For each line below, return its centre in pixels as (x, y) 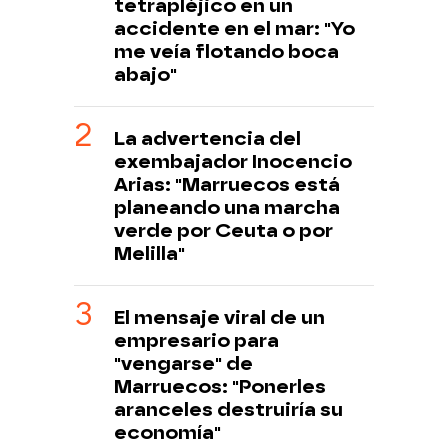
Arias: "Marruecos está (227, 185)
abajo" (145, 75)
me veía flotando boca (226, 52)
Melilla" (149, 254)
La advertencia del (207, 139)
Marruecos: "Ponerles (220, 387)
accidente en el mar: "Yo (234, 29)
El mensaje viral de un (219, 318)
